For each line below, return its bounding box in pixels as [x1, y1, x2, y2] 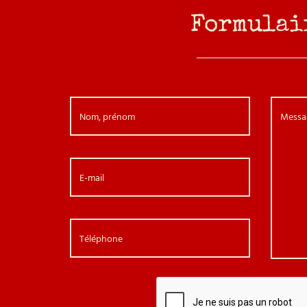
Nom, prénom [79, 109, 136, 125]
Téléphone [79, 231, 123, 247]
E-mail [79, 170, 105, 186]
